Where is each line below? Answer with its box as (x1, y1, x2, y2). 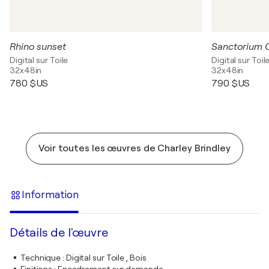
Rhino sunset (10, 41, 66, 52)
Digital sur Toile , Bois (65, 253, 147, 262)
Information (22, 189, 79, 201)
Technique (20, 253, 61, 262)
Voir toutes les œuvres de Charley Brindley (38, 143, 231, 154)
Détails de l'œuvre (10, 226, 108, 240)
